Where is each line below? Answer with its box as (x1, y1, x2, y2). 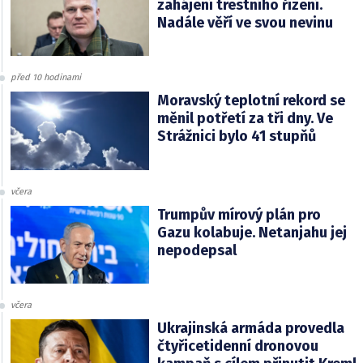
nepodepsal (156, 241, 237, 259)
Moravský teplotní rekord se (156, 92, 345, 110)
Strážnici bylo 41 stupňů (156, 127, 316, 146)
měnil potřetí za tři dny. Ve (156, 109, 333, 128)
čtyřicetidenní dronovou (156, 336, 318, 355)
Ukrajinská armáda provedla (156, 318, 344, 337)
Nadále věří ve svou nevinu (156, 14, 333, 32)
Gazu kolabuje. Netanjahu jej (156, 223, 347, 241)
